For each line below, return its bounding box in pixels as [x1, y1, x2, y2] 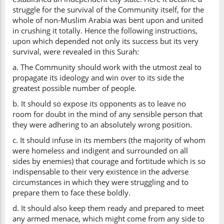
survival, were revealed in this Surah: [12, 46, 139, 56]
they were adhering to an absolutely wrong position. [12, 119, 192, 129]
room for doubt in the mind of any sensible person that [12, 109, 202, 119]
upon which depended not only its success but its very [12, 36, 198, 46]
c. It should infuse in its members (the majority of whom [12, 135, 205, 145]
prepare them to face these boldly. [12, 187, 130, 197]
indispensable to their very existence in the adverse [12, 166, 188, 176]
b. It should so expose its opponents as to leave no [12, 98, 186, 108]
